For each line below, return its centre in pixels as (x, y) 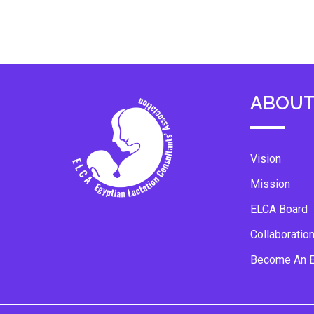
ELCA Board (279, 209)
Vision (266, 159)
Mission (270, 184)
